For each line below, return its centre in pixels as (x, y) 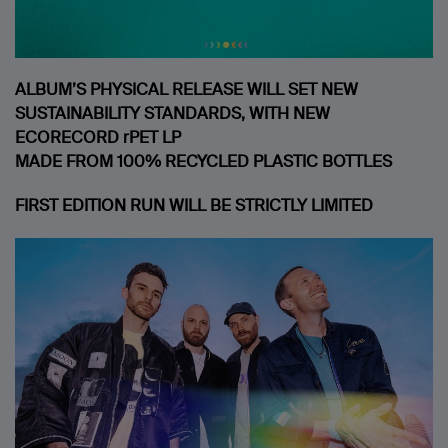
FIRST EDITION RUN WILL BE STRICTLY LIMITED (194, 206)
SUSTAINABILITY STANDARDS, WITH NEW (172, 114)
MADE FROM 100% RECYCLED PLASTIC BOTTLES (203, 162)
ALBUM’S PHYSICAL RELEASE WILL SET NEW (186, 90)
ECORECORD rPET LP (98, 138)
